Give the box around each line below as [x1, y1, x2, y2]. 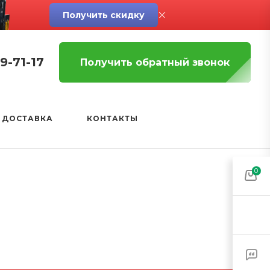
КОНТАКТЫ [87, 114, 138, 123]
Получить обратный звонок [80, 57, 230, 68]
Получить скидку [63, 9, 145, 20]
